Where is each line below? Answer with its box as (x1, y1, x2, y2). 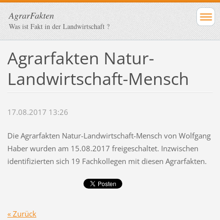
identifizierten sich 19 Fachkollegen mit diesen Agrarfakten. (7, 156, 207, 166)
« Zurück (7, 208, 36, 219)
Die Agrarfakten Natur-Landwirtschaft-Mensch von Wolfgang (7, 131, 211, 141)
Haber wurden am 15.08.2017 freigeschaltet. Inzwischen (7, 143, 198, 154)
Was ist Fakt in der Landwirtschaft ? (9, 22, 110, 31)
